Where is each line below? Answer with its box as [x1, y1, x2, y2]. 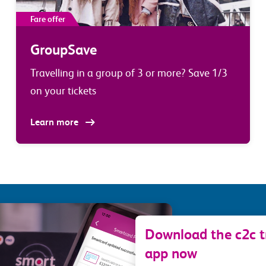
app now [145, 245, 198, 262]
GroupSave [30, 41, 97, 58]
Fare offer [30, 14, 65, 24]
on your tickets [30, 84, 96, 97]
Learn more [30, 116, 81, 128]
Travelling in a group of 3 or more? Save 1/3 [30, 66, 227, 79]
